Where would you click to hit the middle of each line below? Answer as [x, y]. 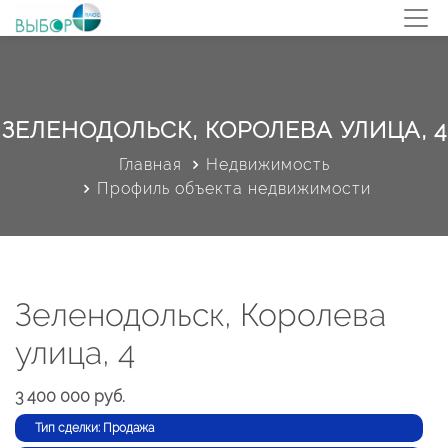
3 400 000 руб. [70, 396]
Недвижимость [267, 164]
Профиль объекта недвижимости [234, 188]
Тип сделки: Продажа [94, 428]
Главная [150, 164]
